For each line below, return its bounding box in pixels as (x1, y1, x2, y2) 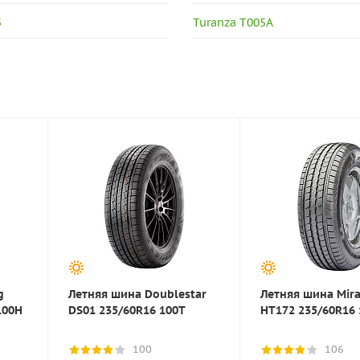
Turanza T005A (193, 15, 274, 31)
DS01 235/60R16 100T (68, 303, 186, 318)
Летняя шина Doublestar (68, 287, 207, 302)
